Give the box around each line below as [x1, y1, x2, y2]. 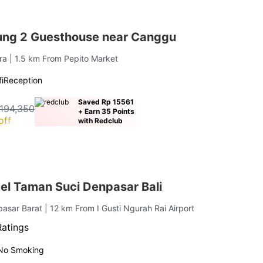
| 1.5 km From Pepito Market [9, 53, 119, 63]
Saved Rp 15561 [78, 97, 134, 106]
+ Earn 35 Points [78, 106, 135, 116]
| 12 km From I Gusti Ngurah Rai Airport [45, 203, 195, 213]
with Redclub [78, 116, 123, 125]
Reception [4, 75, 43, 85]
